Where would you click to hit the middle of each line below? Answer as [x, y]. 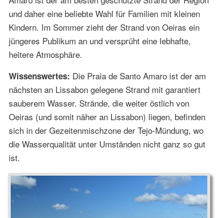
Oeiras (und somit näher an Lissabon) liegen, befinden [107, 116]
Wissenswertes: [39, 76]
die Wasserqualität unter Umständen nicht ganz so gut [107, 144]
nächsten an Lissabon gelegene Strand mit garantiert [104, 89]
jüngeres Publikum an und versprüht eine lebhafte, [100, 40]
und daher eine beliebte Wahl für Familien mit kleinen [104, 13]
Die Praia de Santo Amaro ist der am [138, 75]
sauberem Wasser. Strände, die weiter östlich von [99, 103]
